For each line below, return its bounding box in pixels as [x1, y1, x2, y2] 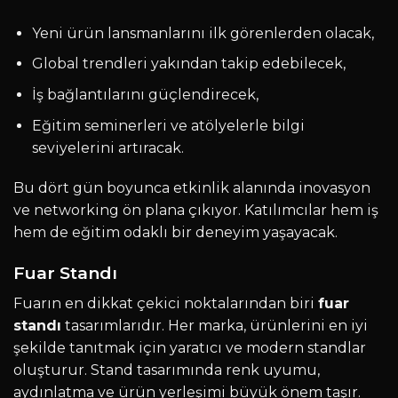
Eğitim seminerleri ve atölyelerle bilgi [31, 116, 305, 134]
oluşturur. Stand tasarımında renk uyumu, [13, 361, 320, 378]
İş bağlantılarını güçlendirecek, [31, 86, 259, 104]
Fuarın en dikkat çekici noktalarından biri [13, 294, 318, 312]
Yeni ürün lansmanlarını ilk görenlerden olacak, [31, 24, 374, 42]
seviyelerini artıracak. [31, 139, 184, 156]
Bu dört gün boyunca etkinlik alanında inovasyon [13, 179, 370, 197]
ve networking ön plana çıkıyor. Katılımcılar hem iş [13, 202, 378, 219]
